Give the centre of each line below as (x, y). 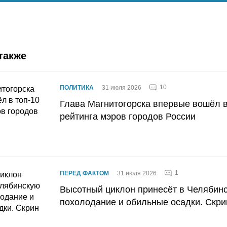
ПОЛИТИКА (77, 87)
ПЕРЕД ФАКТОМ (84, 173)
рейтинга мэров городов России (128, 116)
